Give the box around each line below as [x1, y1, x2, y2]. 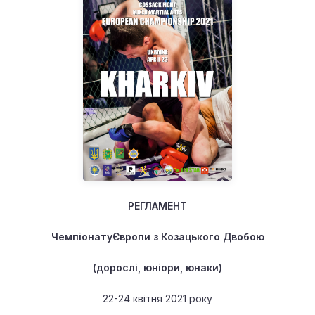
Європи [112, 230, 150, 243]
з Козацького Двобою [150, 230, 264, 243]
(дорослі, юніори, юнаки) [93, 261, 222, 274]
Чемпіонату [51, 230, 112, 243]
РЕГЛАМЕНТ [128, 199, 187, 212]
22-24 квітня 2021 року [103, 292, 212, 304]
